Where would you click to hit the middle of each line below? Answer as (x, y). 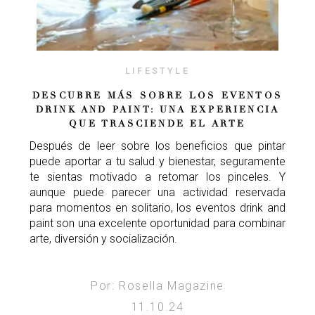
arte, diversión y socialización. (103, 238)
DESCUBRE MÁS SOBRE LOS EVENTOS (157, 95)
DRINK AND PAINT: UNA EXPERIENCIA (157, 109)
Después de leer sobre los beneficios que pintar (157, 146)
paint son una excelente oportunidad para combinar (157, 223)
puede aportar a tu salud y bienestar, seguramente (157, 161)
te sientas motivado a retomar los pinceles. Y (157, 176)
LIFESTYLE (157, 70)
